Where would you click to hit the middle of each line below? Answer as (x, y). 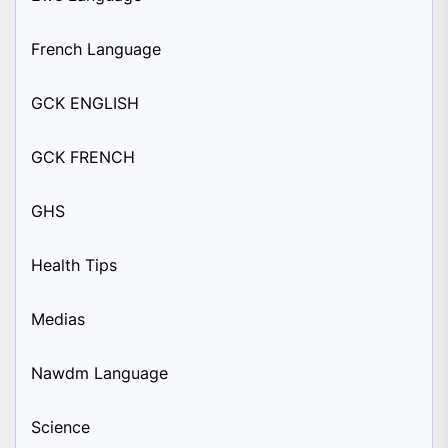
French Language (96, 49)
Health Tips (74, 265)
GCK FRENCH (83, 157)
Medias (58, 319)
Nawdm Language (99, 373)
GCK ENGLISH (85, 103)
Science (60, 427)
